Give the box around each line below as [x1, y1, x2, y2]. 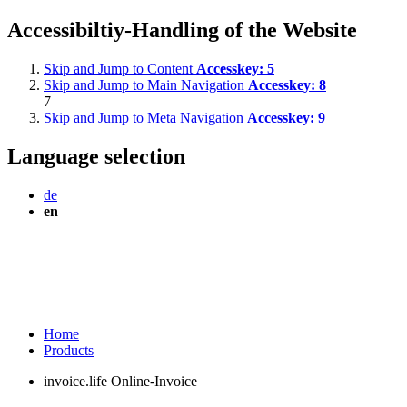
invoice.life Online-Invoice [44, 372, 197, 389]
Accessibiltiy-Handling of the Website [7, 17, 357, 42]
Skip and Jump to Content [44, 60, 196, 76]
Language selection [7, 144, 185, 168]
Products [44, 342, 94, 358]
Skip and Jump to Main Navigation [44, 76, 248, 93]
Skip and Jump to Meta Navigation [44, 109, 247, 125]
